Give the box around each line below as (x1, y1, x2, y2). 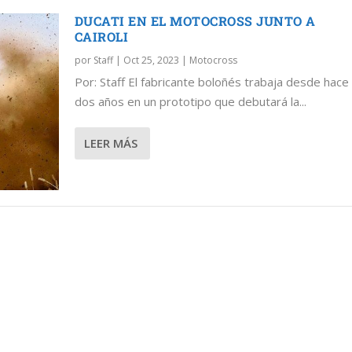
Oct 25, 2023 (123, 53, 179, 67)
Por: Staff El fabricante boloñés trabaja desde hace (74, 73, 349, 90)
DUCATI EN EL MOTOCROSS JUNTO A (74, 12, 316, 29)
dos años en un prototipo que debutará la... (74, 93, 306, 109)
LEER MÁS (83, 135, 137, 152)
